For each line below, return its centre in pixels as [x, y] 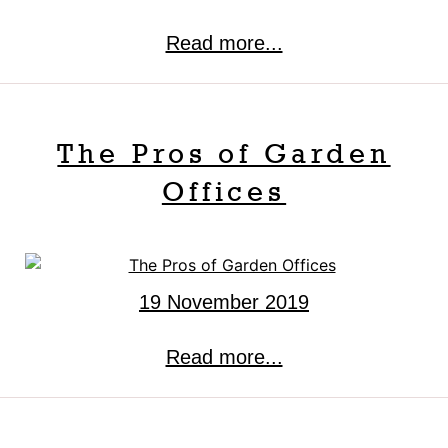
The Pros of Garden [224, 153]
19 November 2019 [224, 302]
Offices [224, 191]
